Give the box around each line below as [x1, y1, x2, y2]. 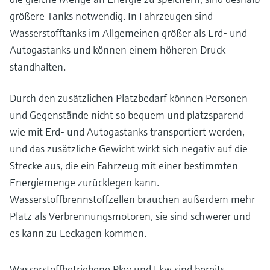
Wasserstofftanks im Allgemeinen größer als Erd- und [10, 25, 247, 40]
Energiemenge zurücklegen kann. [10, 175, 159, 189]
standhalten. [10, 59, 66, 74]
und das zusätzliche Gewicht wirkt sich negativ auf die [10, 141, 248, 155]
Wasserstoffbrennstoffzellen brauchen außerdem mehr [10, 192, 255, 206]
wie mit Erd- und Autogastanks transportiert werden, [10, 124, 245, 139]
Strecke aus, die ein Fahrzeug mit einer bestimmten [10, 158, 238, 172]
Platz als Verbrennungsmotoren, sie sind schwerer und [10, 209, 251, 223]
